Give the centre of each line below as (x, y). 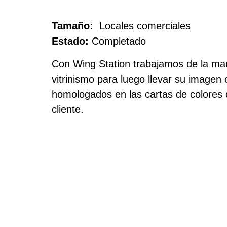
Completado (119, 41)
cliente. (68, 109)
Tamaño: (74, 26)
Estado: (72, 41)
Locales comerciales (143, 26)
